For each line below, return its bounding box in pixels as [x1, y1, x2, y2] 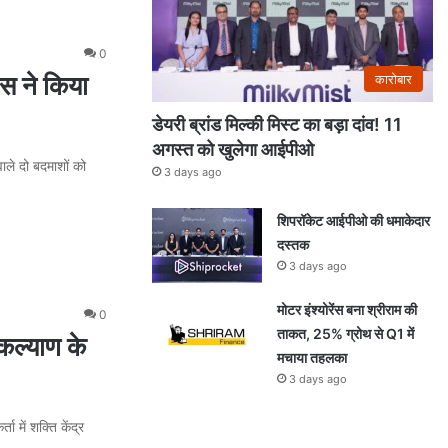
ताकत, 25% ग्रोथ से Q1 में [277, 324, 414, 342]
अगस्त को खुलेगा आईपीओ [152, 138, 318, 160]
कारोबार [375, 70, 412, 87]
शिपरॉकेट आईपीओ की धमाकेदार [277, 211, 430, 229]
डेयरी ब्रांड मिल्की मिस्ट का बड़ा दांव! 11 [152, 113, 402, 135]
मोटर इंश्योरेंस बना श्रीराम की [277, 300, 417, 318]
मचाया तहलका [277, 348, 347, 366]
